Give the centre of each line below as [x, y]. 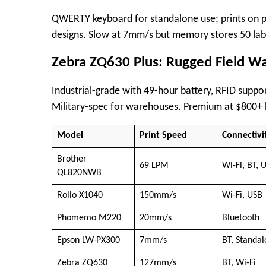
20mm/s [155, 218]
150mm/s [158, 195]
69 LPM [154, 165]
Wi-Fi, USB [242, 195]
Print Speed [163, 135]
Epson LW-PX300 [89, 240]
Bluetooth [240, 218]
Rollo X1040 [81, 195]
